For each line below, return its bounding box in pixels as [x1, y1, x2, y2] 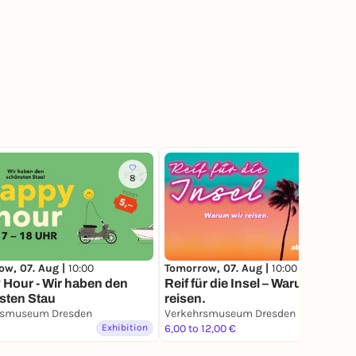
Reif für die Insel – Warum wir [164, 277, 334, 291]
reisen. [164, 292, 206, 306]
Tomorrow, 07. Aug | [164, 261, 272, 276]
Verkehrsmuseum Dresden [164, 307, 296, 321]
